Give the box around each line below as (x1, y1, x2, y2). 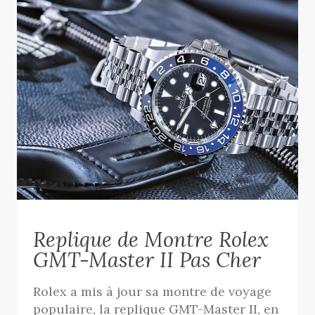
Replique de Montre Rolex (33, 226, 269, 252)
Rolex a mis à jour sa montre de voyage (33, 283, 272, 300)
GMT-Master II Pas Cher (33, 246, 262, 273)
